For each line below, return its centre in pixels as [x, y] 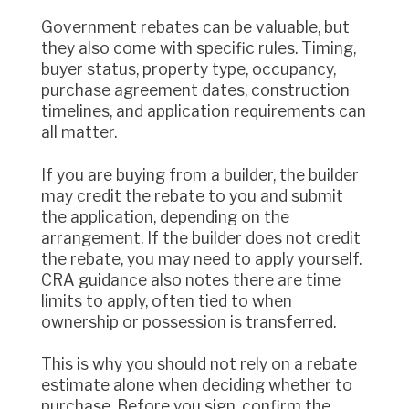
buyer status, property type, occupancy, [189, 68]
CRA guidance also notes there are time [191, 279]
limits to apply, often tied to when [167, 300]
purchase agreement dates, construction [195, 89]
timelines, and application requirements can [204, 110]
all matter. [79, 131]
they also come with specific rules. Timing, [199, 47]
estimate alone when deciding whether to [197, 385]
